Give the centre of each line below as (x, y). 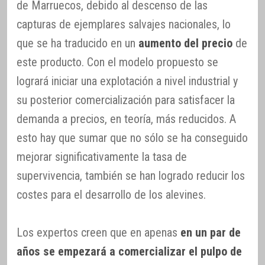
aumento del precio (185, 43)
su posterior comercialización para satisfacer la (126, 100)
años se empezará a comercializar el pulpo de (129, 251)
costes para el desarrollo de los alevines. (111, 195)
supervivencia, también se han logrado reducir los (131, 176)
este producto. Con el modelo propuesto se (117, 62)
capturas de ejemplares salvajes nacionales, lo (124, 24)
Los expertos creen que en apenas (98, 232)
